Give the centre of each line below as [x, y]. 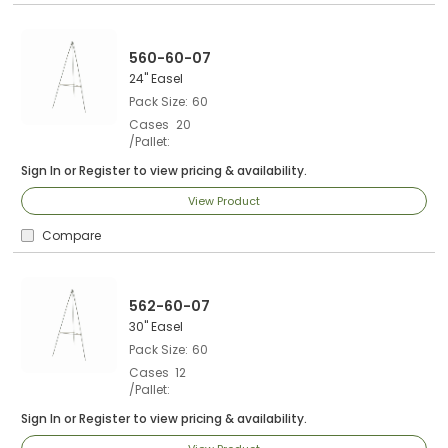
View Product [224, 201]
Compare [71, 235]
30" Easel [156, 326]
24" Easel [156, 78]
